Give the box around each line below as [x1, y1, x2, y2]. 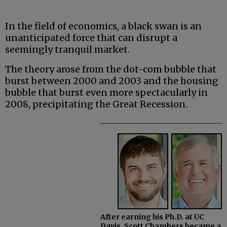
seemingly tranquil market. [5, 44, 130, 56]
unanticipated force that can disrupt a [5, 32, 177, 44]
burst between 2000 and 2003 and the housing [5, 75, 218, 87]
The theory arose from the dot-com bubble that [5, 63, 216, 75]
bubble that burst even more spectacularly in [5, 87, 208, 99]
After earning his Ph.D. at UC [100, 212, 204, 222]
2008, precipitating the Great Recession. [5, 98, 187, 110]
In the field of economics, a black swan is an [5, 20, 202, 32]
